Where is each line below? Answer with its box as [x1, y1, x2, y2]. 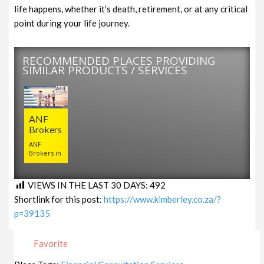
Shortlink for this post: [14, 194, 104, 205]
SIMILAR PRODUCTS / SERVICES [22, 62, 188, 78]
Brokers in [29, 148, 62, 157]
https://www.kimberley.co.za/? [104, 194, 222, 205]
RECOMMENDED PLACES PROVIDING [22, 52, 216, 68]
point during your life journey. [14, 17, 130, 28]
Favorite [32, 238, 68, 249]
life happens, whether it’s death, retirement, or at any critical [14, 3, 248, 14]
